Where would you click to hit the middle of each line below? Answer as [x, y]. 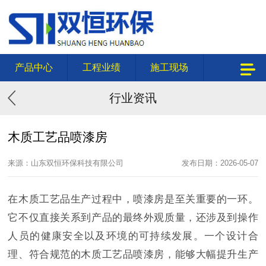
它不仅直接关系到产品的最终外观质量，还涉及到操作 [133, 218]
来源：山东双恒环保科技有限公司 [66, 163]
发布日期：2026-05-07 [220, 163]
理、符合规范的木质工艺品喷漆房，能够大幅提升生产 [133, 255]
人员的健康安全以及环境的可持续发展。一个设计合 [133, 236]
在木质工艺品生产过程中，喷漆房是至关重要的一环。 [133, 199]
